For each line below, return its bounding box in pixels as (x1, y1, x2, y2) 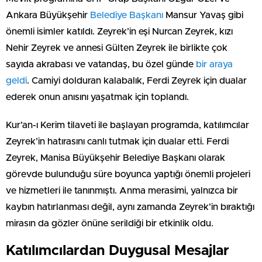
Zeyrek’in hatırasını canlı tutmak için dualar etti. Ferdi (6, 137, 229, 147)
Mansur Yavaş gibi (163, 11, 243, 20)
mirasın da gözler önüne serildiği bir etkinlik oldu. (6, 219, 213, 229)
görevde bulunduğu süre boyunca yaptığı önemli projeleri (6, 170, 250, 180)
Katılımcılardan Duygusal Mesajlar (6, 244, 229, 258)
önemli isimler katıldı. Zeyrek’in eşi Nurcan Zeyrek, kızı (6, 27, 233, 37)
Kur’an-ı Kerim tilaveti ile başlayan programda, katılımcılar (6, 120, 249, 130)
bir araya (196, 60, 233, 70)
